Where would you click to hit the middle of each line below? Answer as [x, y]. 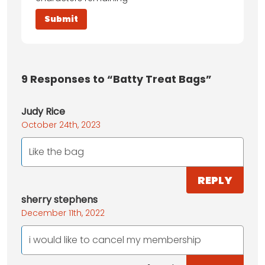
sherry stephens [59, 200]
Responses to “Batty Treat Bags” [120, 80]
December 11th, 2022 [63, 213]
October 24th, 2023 [61, 125]
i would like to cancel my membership [115, 240]
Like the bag [56, 152]
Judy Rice [43, 112]
